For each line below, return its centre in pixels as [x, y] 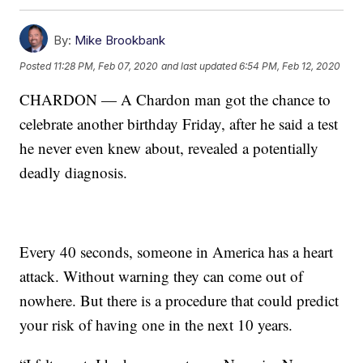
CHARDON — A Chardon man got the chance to [175, 100]
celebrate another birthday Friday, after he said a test [179, 124]
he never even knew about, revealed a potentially [169, 148]
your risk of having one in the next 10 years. [156, 325]
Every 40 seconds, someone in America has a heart [177, 252]
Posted [37, 66]
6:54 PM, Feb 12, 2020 [290, 66]
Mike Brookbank [120, 41]
